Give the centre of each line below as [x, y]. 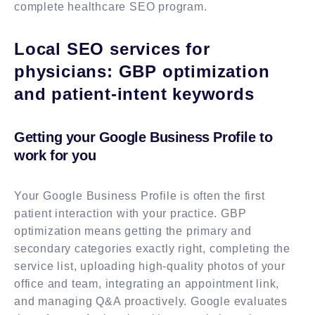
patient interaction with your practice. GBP [130, 213]
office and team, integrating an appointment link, [147, 283]
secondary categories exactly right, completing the [152, 248]
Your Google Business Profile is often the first [140, 195]
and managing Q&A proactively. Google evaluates [151, 301]
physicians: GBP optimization [142, 71]
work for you [55, 155]
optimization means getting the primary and [133, 231]
